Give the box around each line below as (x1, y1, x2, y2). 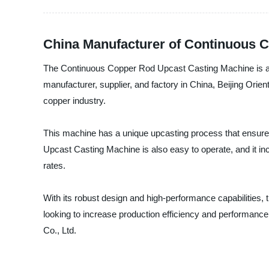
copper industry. (43, 95, 106, 106)
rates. (43, 160, 65, 171)
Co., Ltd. (43, 225, 76, 235)
